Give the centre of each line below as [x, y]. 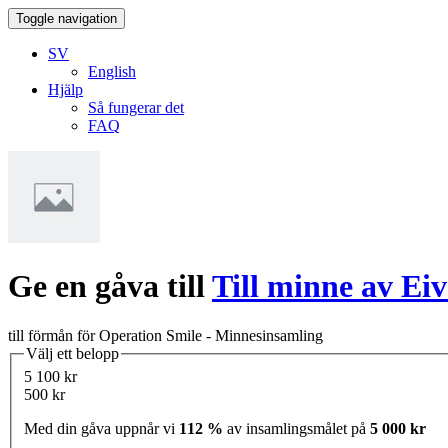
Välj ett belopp [72, 353]
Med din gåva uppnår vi [101, 429]
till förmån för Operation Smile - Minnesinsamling [165, 335]
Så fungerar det [136, 107]
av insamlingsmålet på [296, 429]
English [112, 71]
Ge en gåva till [110, 286]
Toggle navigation [66, 18]
